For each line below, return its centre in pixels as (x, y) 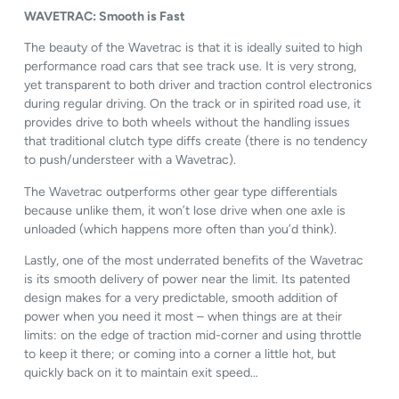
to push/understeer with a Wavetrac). (130, 160)
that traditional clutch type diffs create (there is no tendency (196, 142)
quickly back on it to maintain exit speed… (142, 373)
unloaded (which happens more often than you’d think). (181, 229)
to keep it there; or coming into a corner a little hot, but (180, 354)
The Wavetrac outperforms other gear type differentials (181, 191)
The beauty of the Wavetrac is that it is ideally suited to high (194, 48)
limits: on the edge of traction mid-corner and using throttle (193, 336)
